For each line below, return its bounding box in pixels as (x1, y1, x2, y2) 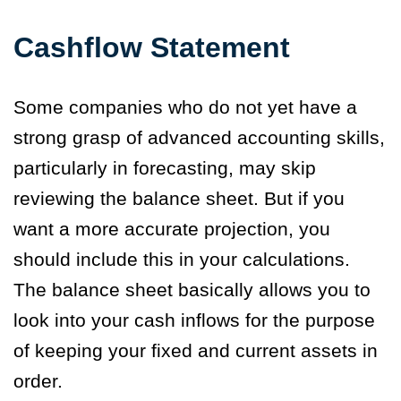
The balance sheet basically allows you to (13, 278, 371, 300)
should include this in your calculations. (13, 248, 350, 269)
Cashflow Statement (13, 30, 290, 64)
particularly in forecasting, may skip (13, 157, 316, 178)
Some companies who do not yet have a (13, 96, 357, 117)
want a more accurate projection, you (13, 218, 330, 239)
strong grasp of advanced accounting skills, (13, 126, 385, 148)
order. (13, 370, 63, 391)
